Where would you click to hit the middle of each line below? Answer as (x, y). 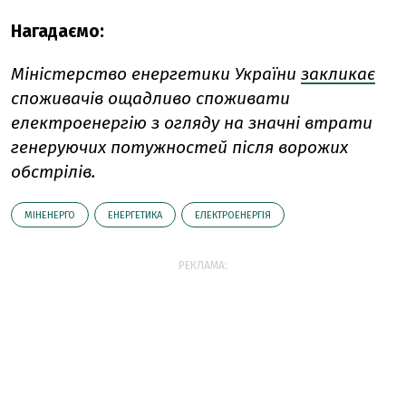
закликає (338, 74)
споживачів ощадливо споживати (150, 98)
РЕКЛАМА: (203, 266)
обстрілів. (56, 172)
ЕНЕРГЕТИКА (135, 215)
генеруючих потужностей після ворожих (179, 147)
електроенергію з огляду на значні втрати (192, 123)
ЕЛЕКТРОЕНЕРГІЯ (233, 215)
